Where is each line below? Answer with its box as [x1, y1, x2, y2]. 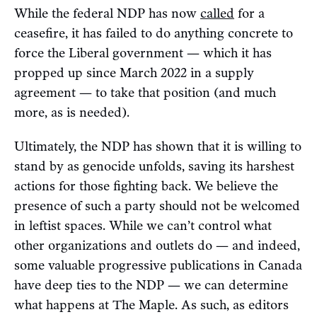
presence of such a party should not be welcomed [14, 197, 300, 214]
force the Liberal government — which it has [14, 45, 272, 61]
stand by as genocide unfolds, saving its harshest [14, 158, 294, 174]
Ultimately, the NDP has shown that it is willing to [14, 138, 301, 154]
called [200, 5, 234, 21]
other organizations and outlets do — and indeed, [14, 237, 300, 253]
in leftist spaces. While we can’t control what [14, 217, 272, 234]
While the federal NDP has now [14, 5, 200, 21]
